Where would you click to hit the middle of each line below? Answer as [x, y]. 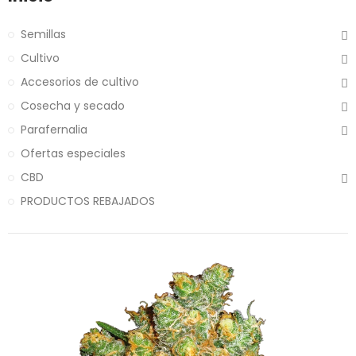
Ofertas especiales [73, 154]
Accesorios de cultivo [80, 82]
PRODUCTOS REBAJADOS [88, 201]
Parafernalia [54, 130]
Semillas [43, 35]
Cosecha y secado [73, 106]
